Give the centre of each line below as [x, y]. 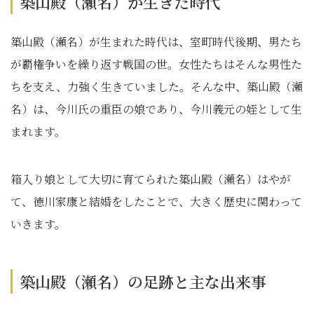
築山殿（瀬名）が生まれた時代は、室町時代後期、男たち [156, 42]
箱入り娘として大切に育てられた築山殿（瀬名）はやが [151, 179]
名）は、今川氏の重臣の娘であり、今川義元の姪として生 [156, 109]
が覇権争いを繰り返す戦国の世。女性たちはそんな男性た [156, 64]
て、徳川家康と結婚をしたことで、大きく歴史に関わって [156, 202]
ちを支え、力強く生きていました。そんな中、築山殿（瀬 [157, 87]
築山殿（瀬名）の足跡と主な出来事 [143, 281]
